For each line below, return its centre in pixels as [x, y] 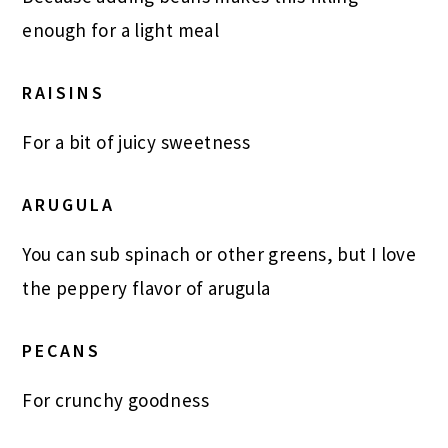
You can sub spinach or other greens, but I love [219, 254]
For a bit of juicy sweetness [136, 142]
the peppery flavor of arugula [146, 288]
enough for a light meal [121, 30]
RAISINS [64, 93]
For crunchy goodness [115, 400]
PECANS [62, 351]
